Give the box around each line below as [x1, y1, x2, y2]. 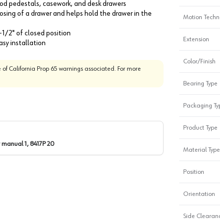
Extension [183, 35, 209, 43]
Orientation [183, 190, 215, 197]
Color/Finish [183, 57, 216, 65]
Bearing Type [183, 80, 218, 87]
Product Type [183, 124, 218, 131]
